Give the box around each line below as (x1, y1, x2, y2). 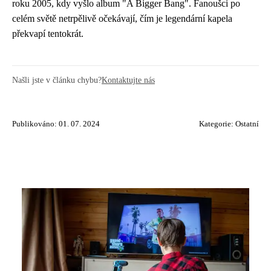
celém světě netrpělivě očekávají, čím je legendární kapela (12, 13, 232, 24)
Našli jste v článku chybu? (12, 75, 102, 85)
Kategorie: (199, 120, 235, 129)
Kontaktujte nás (102, 75, 155, 85)
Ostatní (235, 120, 259, 129)
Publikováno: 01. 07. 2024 (12, 120, 100, 129)
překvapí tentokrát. (12, 28, 83, 39)
